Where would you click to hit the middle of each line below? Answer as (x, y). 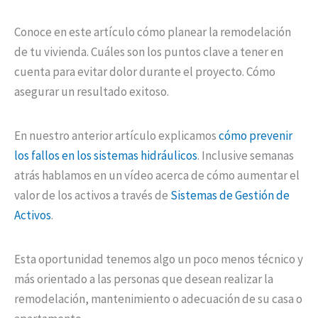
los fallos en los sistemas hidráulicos (106, 156)
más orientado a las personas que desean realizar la (144, 279)
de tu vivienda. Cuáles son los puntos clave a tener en (149, 52)
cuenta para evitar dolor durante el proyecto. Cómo (145, 72)
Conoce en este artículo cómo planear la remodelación (153, 32)
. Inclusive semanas (246, 156)
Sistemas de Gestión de (230, 196)
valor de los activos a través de (92, 196)
